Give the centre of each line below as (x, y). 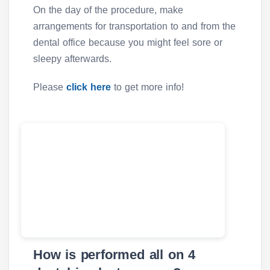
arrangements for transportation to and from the (134, 27)
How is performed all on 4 (115, 255)
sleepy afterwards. (72, 59)
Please (50, 87)
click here (90, 87)
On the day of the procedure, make (108, 10)
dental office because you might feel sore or (128, 43)
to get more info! (149, 87)
